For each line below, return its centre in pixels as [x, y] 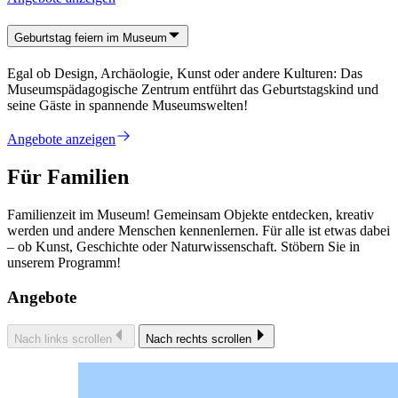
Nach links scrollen [63, 338]
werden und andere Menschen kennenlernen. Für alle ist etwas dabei [199, 231]
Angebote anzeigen [61, 139]
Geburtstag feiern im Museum [91, 38]
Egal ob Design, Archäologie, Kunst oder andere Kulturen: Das [185, 74]
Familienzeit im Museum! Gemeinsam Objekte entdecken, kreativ [191, 215]
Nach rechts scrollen [199, 338]
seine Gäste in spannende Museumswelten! [127, 106]
